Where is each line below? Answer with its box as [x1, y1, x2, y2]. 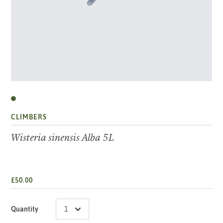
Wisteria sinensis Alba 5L [11, 131, 115, 144]
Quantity [11, 205, 39, 214]
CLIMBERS [11, 113, 47, 121]
